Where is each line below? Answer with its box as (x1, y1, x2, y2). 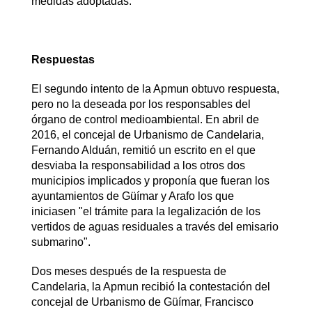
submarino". (31, 235, 93, 248)
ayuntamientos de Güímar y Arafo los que (31, 189, 234, 202)
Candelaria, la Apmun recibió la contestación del (31, 280, 270, 292)
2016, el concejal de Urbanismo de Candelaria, (31, 128, 264, 141)
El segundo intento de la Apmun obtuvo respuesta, (31, 82, 279, 95)
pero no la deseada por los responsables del (31, 97, 251, 110)
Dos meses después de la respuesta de (31, 265, 226, 277)
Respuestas (31, 53, 95, 65)
